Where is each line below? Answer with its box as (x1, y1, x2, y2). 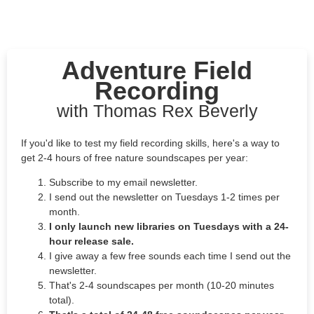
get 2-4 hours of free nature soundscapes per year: (21, 152, 251, 163)
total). (49, 294, 77, 306)
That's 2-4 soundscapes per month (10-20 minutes (49, 280, 274, 291)
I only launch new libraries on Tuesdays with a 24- (49, 221, 289, 232)
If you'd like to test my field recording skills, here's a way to (21, 137, 280, 149)
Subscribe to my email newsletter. (49, 177, 198, 188)
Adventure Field (62, 56, 252, 85)
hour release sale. (49, 235, 137, 247)
